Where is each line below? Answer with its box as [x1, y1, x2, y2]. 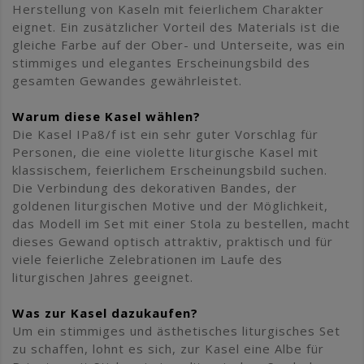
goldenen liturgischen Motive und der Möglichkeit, [12, 197, 328, 214]
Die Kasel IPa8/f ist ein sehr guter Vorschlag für [12, 125, 318, 142]
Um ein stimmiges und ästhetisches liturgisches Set [12, 322, 340, 339]
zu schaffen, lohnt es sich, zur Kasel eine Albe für [12, 340, 324, 357]
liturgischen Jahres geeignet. [12, 268, 193, 285]
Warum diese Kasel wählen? [12, 107, 201, 124]
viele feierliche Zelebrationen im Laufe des [12, 250, 283, 267]
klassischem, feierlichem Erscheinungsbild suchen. [12, 161, 327, 178]
